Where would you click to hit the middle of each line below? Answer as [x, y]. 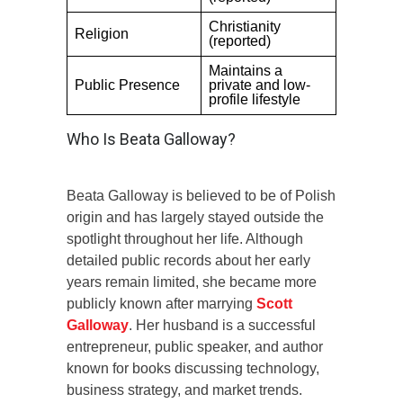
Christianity [245, 26]
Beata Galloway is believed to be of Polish [201, 195]
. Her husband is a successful [222, 325]
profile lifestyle [255, 99]
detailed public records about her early [188, 260]
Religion [102, 33]
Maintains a [246, 70]
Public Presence [127, 85]
